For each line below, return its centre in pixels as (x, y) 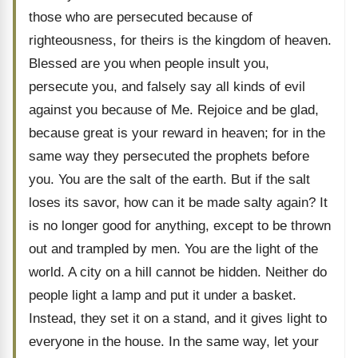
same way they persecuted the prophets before (169, 156)
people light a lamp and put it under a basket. (163, 295)
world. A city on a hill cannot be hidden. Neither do (178, 272)
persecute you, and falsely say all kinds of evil (167, 87)
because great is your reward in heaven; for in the (177, 133)
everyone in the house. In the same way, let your (174, 342)
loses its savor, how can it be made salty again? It (178, 203)
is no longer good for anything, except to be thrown (180, 226)
